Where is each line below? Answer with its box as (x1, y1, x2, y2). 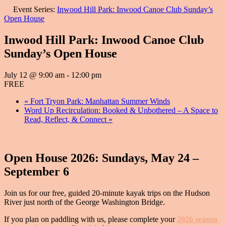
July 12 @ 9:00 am (4, 70, 65, 79)
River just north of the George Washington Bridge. (4, 197, 165, 206)
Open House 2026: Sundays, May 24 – (4, 151, 199, 164)
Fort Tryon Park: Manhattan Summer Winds (28, 96, 170, 105)
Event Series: (13, 5, 57, 14)
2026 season (177, 214, 217, 223)
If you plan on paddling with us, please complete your (4, 214, 177, 223)
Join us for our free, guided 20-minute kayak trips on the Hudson (4, 188, 210, 197)
